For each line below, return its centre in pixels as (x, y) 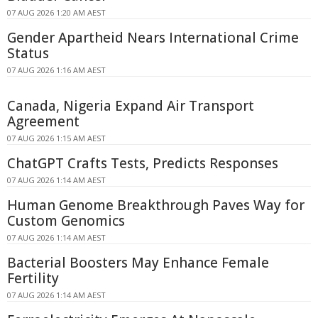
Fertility (33, 279)
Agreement (43, 122)
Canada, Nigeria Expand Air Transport (131, 106)
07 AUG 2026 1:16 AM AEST (56, 70)
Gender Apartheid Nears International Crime (153, 38)
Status (28, 54)
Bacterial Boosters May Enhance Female (138, 263)
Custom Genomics (66, 221)
